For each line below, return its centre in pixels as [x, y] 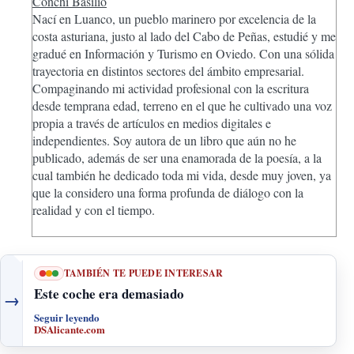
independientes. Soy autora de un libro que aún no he [164, 140]
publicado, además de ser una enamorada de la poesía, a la [177, 158]
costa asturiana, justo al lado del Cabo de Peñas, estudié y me [184, 36]
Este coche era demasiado [109, 293]
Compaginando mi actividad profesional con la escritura [171, 88]
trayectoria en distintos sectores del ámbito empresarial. [168, 71]
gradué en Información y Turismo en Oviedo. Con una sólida [183, 53]
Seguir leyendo [67, 317]
